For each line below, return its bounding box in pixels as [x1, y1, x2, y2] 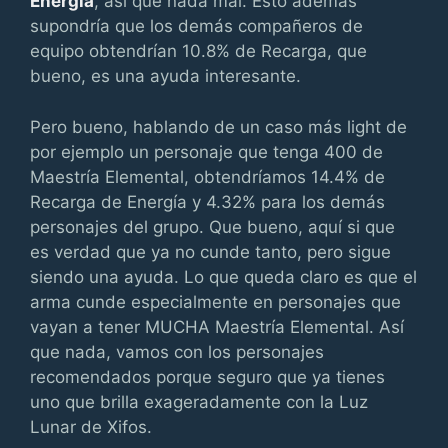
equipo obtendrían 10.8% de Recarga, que [30, 41, 367, 61]
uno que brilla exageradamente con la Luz [30, 391, 368, 412]
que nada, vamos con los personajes [30, 341, 324, 362]
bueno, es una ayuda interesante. [30, 66, 301, 86]
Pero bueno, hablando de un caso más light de [30, 116, 407, 137]
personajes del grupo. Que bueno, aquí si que [30, 216, 395, 237]
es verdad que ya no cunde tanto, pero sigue [30, 241, 391, 262]
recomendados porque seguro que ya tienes [30, 366, 385, 387]
